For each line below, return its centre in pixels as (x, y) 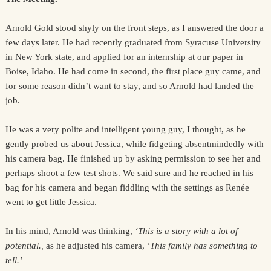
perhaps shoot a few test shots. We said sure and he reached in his (129, 173)
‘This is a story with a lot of (186, 231)
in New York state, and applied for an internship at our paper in (124, 57)
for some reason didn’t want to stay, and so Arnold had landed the (129, 86)
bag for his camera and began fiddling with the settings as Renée (127, 188)
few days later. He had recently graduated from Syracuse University (133, 42)
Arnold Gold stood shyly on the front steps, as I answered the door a (134, 28)
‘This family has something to (202, 246)
